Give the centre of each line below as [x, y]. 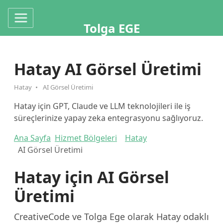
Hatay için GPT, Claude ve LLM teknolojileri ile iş [102, 106]
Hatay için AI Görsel [92, 177]
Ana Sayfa [32, 138]
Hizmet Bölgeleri [86, 138]
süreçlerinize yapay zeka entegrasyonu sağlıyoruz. [109, 118]
